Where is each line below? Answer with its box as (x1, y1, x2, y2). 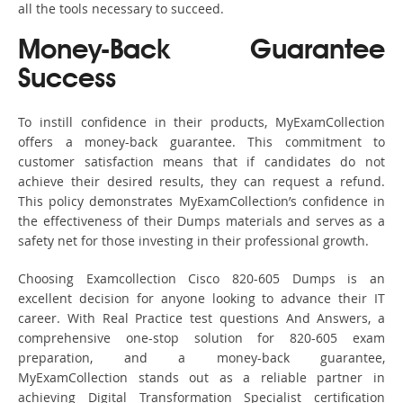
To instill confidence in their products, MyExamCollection (18, 113, 385, 131)
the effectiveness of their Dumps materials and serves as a (18, 212, 385, 230)
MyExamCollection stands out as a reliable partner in (18, 369, 385, 387)
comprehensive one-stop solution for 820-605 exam (18, 329, 385, 347)
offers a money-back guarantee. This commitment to (18, 133, 385, 151)
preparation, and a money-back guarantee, (18, 349, 385, 367)
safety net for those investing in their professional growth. (18, 232, 369, 250)
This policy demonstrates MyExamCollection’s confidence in (18, 193, 385, 210)
